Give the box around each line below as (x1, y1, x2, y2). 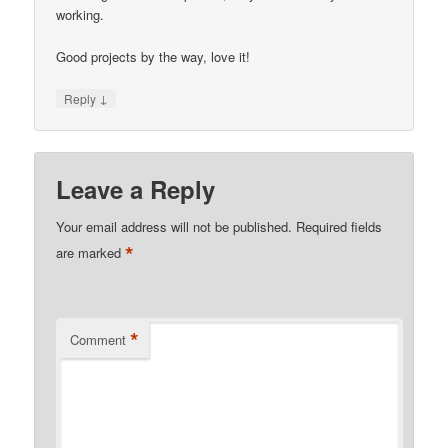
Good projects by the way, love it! (56, 46, 251, 66)
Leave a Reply (56, 172, 216, 207)
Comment (70, 330, 127, 350)
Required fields (296, 217, 383, 237)
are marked (56, 243, 126, 263)
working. (56, 4, 105, 24)
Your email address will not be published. (56, 217, 293, 237)
